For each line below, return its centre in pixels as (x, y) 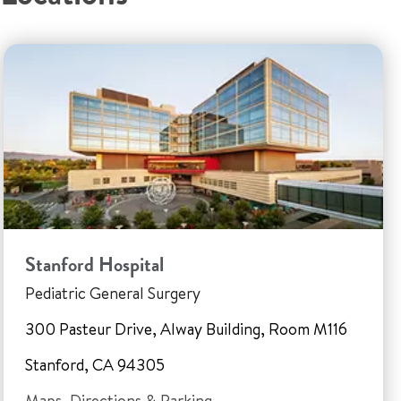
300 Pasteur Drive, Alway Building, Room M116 (186, 329)
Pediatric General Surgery (113, 293)
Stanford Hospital (94, 264)
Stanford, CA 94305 (95, 365)
